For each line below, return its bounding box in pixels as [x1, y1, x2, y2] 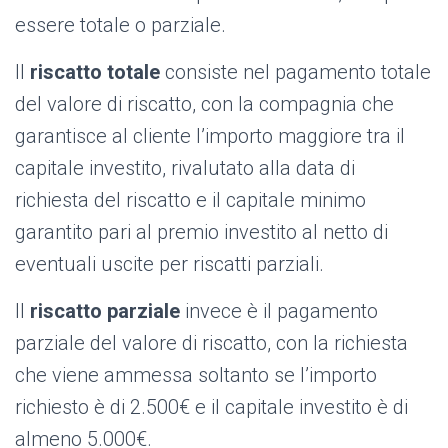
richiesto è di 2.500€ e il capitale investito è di [15, 395, 408, 420]
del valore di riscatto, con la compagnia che [15, 92, 394, 117]
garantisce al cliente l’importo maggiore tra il [15, 124, 405, 149]
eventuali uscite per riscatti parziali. [15, 252, 324, 277]
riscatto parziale [25, 299, 180, 324]
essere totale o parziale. [15, 13, 226, 38]
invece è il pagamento [180, 299, 378, 324]
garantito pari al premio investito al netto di [15, 220, 388, 245]
